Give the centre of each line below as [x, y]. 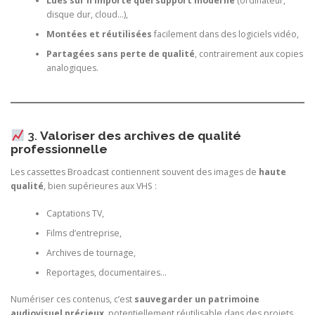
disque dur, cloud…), [87, 14]
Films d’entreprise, [84, 233]
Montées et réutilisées [99, 34]
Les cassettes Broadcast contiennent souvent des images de [135, 172]
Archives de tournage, [91, 252]
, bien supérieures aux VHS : [100, 186]
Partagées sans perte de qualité [120, 53]
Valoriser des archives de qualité [140, 136]
